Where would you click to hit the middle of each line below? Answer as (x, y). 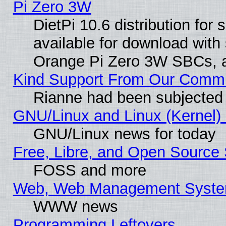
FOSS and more (90, 170)
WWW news (75, 206)
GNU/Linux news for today (124, 134)
